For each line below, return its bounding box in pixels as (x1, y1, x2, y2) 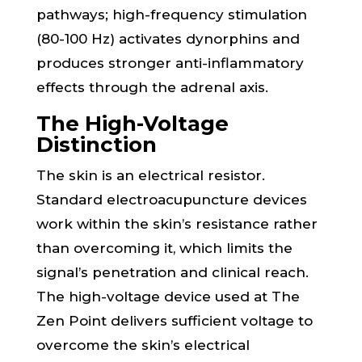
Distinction (36, 132, 157, 158)
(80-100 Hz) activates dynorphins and (36, 31, 300, 47)
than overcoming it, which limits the (36, 240, 293, 256)
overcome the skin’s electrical (36, 337, 250, 353)
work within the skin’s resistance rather (36, 216, 318, 232)
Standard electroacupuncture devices (36, 192, 307, 208)
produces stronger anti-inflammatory (36, 55, 304, 71)
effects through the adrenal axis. (36, 79, 268, 95)
